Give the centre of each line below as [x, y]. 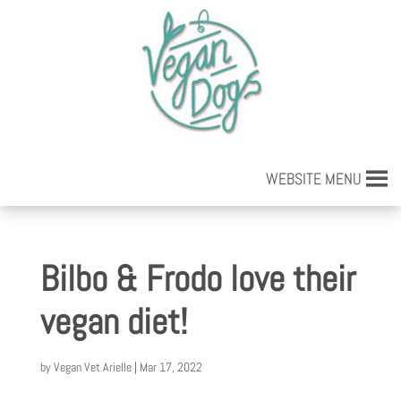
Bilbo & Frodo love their [197, 278]
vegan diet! [113, 321]
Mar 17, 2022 [171, 367]
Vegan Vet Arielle [92, 367]
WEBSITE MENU [314, 178]
